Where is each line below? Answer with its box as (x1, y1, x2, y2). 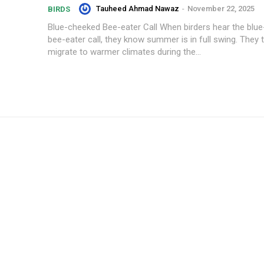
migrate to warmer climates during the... (48, 46, 201, 57)
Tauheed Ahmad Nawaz (96, 4, 179, 13)
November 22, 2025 (187, 4, 255, 13)
